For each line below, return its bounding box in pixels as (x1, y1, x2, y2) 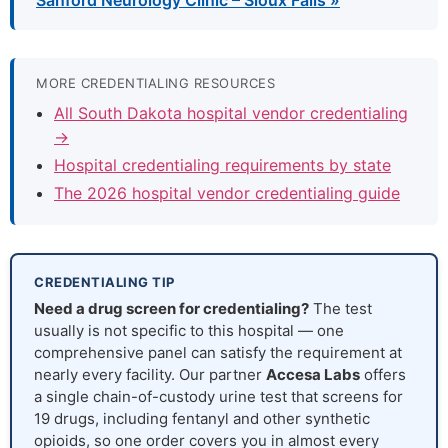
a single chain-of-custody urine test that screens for (34, 387, 403, 407)
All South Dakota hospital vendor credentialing (54, 103, 408, 124)
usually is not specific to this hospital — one (34, 321, 344, 341)
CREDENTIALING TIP (34, 274, 175, 291)
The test (309, 299, 372, 319)
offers (360, 365, 406, 385)
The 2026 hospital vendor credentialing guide (54, 183, 400, 204)
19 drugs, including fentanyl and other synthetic (34, 409, 370, 429)
